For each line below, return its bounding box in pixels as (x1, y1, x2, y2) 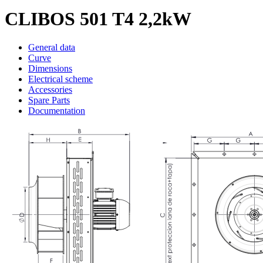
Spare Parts (28, 95, 70, 106)
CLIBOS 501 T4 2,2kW (5, 8, 191, 29)
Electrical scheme (28, 74, 93, 85)
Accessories (28, 85, 72, 95)
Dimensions (28, 63, 72, 74)
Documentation (28, 106, 85, 116)
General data (28, 42, 75, 53)
